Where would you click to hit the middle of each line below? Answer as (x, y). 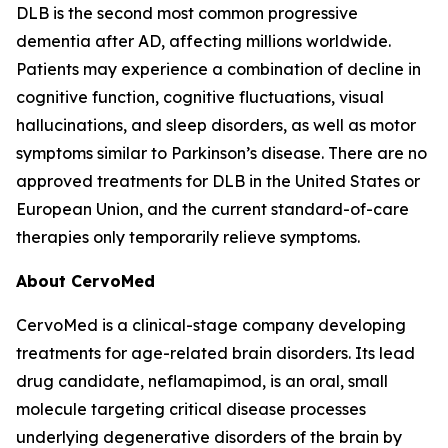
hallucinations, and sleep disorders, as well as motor (216, 124)
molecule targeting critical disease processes (191, 408)
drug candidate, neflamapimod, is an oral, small (202, 380)
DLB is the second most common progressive (187, 12)
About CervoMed (85, 280)
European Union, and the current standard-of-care (212, 208)
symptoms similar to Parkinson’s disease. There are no (221, 152)
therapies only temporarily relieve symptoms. (188, 236)
